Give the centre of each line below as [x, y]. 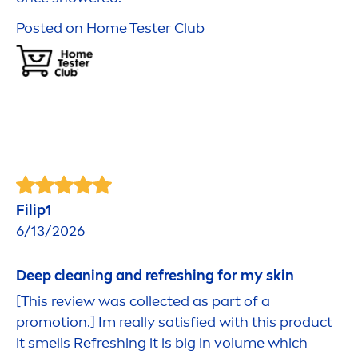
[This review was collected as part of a [143, 302]
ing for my [229, 276]
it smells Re [54, 343]
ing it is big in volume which [217, 343]
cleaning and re [105, 276]
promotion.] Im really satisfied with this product [174, 322]
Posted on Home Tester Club [110, 28]
